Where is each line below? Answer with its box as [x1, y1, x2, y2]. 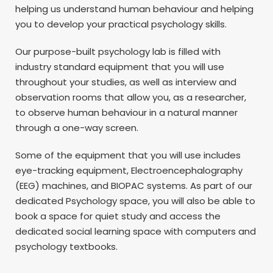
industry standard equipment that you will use [15, 60, 224, 73]
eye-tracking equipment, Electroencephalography [15, 163, 243, 177]
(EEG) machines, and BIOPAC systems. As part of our [15, 179, 252, 192]
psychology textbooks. [15, 239, 118, 253]
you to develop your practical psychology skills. [15, 17, 227, 30]
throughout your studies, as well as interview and [15, 75, 236, 88]
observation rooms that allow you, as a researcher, [15, 90, 246, 104]
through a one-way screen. [15, 121, 138, 134]
